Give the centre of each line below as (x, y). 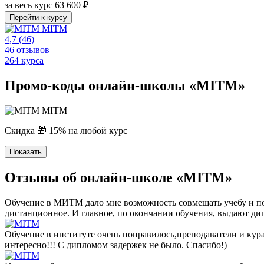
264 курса (24, 60)
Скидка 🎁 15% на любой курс (66, 130)
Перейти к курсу (38, 17)
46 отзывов (27, 49)
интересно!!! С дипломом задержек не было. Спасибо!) (116, 245)
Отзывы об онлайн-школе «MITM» (118, 177)
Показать (26, 151)
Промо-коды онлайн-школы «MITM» (125, 85)
